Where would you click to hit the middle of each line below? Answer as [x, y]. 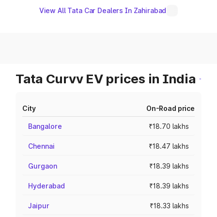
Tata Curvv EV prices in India [106, 79]
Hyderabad [46, 186]
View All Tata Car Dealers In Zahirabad [103, 10]
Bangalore [45, 126]
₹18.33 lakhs [169, 206]
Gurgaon [43, 166]
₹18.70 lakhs [169, 126]
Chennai [41, 146]
